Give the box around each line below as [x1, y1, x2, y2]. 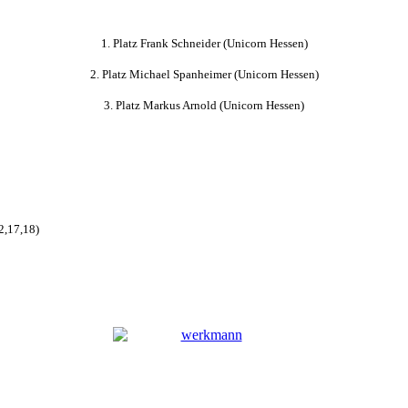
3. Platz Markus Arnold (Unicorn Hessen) [104, 97, 304, 112]
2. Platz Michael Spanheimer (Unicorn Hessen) [89, 66, 319, 81]
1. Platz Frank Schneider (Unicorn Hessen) [100, 36, 308, 50]
